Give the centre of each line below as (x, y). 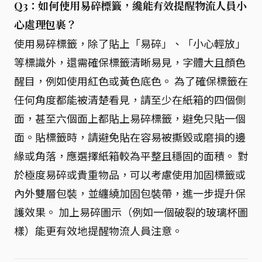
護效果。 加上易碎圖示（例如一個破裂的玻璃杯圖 (131, 212)
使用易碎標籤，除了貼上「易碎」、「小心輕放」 (130, 43)
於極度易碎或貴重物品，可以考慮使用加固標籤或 (130, 174)
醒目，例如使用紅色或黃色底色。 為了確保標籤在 (131, 81)
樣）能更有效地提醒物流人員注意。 (98, 230)
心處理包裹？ (45, 25)
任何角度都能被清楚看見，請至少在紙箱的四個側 (130, 99)
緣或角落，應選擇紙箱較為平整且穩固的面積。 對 (131, 156)
